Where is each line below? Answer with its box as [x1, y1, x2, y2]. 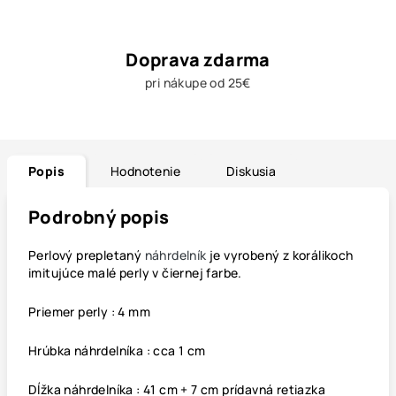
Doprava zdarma [126, 48, 270, 72]
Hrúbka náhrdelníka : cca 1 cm [28, 342, 209, 359]
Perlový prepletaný [28, 247, 145, 263]
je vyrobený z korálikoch [206, 247, 354, 263]
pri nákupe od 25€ [145, 74, 251, 91]
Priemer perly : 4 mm [28, 303, 150, 320]
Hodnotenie [110, 163, 180, 179]
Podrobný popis [28, 205, 170, 229]
